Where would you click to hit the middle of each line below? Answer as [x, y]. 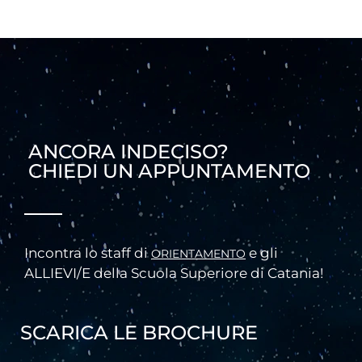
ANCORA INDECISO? [128, 151]
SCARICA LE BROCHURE [139, 332]
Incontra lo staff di [88, 253]
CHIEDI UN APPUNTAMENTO [169, 170]
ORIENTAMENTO [198, 253]
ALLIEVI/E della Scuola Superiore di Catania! [174, 273]
